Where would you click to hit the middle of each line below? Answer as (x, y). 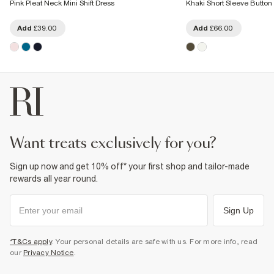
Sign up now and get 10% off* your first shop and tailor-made (130, 166)
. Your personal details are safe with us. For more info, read (154, 241)
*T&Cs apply (31, 241)
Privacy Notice (49, 252)
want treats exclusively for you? (120, 143)
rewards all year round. (54, 178)
